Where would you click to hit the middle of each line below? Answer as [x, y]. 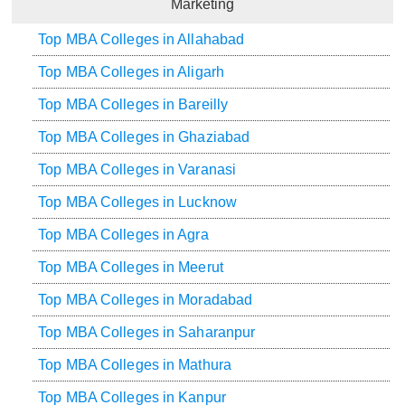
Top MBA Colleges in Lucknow [137, 202]
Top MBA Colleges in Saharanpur [147, 332]
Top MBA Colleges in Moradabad [146, 299]
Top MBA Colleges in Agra [123, 234]
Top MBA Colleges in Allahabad [141, 39]
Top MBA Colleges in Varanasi [137, 169]
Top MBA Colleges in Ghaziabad [144, 137]
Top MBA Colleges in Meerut [131, 267]
